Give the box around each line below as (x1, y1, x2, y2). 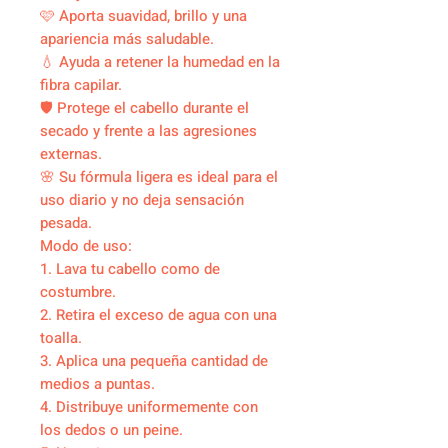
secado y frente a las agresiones (40, 120, 257, 143)
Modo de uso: (40, 235, 132, 258)
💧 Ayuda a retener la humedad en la (40, 51, 280, 74)
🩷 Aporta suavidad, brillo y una (40, 5, 247, 28)
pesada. (40, 212, 92, 235)
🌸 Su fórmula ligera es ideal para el (40, 166, 278, 189)
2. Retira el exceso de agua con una (40, 304, 277, 327)
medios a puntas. (40, 373, 155, 396)
